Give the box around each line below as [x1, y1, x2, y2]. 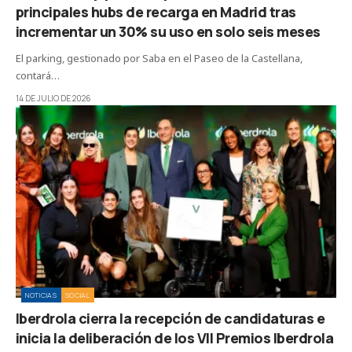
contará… [16, 68, 60, 82]
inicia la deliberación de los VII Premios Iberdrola [16, 328, 334, 347]
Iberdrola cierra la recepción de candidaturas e [16, 308, 325, 328]
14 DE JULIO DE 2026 [16, 92, 91, 104]
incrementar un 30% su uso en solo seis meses [16, 21, 321, 41]
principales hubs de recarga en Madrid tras [16, 2, 296, 21]
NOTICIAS [25, 289, 57, 300]
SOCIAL [64, 289, 90, 300]
